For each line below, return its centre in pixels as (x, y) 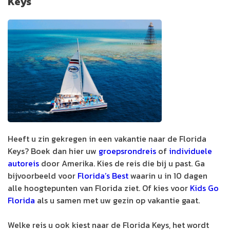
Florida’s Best (103, 175)
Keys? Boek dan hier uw (53, 151)
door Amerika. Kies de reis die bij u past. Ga (122, 163)
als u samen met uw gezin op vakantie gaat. (117, 200)
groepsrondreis (127, 151)
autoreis (23, 163)
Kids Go (204, 188)
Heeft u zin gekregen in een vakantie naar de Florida (107, 138)
